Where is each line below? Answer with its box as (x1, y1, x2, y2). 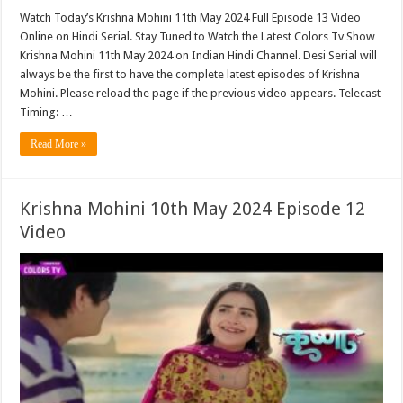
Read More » (31, 137, 87, 150)
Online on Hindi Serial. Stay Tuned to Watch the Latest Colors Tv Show (20, 29, 376, 43)
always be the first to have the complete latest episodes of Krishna (20, 67, 361, 81)
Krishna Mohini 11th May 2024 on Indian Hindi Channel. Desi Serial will (20, 48, 378, 62)
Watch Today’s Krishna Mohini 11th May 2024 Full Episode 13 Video (20, 10, 362, 24)
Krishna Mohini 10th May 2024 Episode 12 (20, 197, 366, 219)
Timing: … (20, 104, 74, 119)
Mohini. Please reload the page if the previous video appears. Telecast (20, 85, 381, 100)
